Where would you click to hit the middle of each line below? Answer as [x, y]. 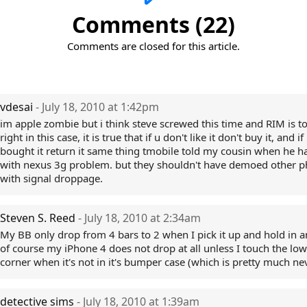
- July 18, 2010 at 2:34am [139, 218]
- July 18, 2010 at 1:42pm [97, 107]
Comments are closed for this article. [153, 46]
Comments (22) [153, 24]
